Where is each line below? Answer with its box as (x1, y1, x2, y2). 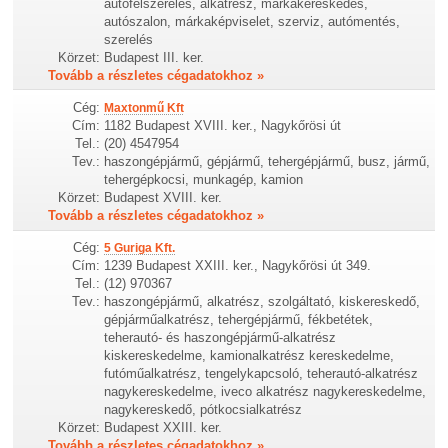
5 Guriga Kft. (104, 241, 176, 256)
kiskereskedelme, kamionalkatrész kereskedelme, (104, 348, 395, 364)
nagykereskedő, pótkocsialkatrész (104, 402, 303, 418)
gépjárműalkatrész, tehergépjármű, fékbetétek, (104, 312, 374, 328)
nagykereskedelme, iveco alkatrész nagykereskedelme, (104, 384, 427, 400)
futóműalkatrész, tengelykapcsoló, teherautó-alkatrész (104, 366, 419, 382)
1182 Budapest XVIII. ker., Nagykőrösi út (104, 118, 342, 134)
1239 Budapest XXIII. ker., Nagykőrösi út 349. (104, 258, 372, 274)
